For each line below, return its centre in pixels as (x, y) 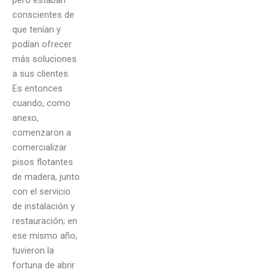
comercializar (40, 147)
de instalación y (44, 206)
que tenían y (37, 29)
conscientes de (43, 14)
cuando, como (41, 103)
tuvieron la (33, 250)
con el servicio (41, 191)
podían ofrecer (42, 44)
